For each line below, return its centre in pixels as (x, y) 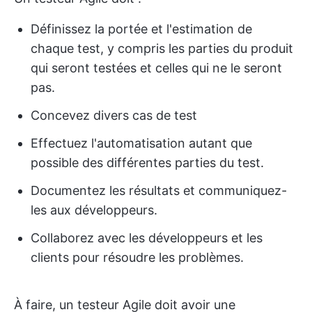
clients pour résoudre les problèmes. (137, 258)
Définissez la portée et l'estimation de (141, 29)
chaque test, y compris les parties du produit (162, 49)
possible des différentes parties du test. (147, 163)
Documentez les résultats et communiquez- (159, 191)
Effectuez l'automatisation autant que (141, 143)
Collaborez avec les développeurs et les (147, 238)
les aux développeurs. (94, 210)
